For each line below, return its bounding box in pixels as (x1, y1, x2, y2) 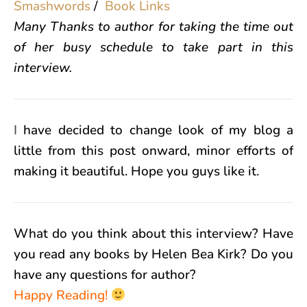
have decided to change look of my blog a (17, 121, 293, 140)
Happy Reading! (14, 286, 108, 305)
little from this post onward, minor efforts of (14, 142, 293, 160)
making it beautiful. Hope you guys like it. (14, 162, 259, 181)
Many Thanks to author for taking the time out (14, 18, 293, 36)
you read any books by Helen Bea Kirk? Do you (14, 245, 293, 264)
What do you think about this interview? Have (14, 225, 293, 243)
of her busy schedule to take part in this (14, 38, 293, 57)
